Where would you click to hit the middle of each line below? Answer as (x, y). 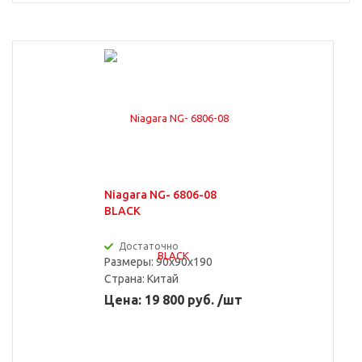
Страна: (125, 279)
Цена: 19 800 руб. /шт (173, 300)
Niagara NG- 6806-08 (160, 195)
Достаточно (148, 246)
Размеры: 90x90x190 (158, 262)
